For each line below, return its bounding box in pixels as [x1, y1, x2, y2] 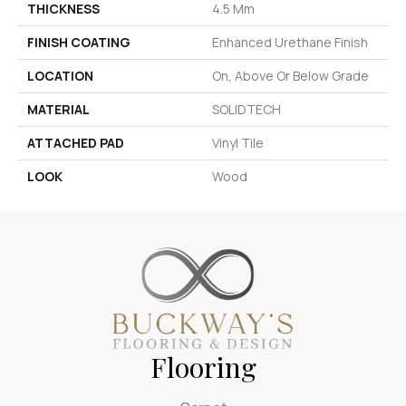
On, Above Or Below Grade [212, 66, 369, 84]
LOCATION [27, 66, 93, 84]
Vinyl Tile [212, 133, 264, 151]
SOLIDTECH [212, 100, 281, 118]
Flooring [150, 349, 256, 386]
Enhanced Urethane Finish [212, 33, 368, 51]
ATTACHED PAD [27, 133, 124, 151]
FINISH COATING [27, 33, 130, 51]
